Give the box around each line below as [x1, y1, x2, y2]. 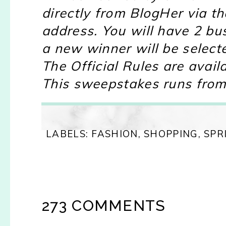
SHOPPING [144, 127, 198, 140]
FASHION [91, 127, 138, 140]
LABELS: [46, 127, 92, 140]
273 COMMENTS [42, 196, 166, 214]
